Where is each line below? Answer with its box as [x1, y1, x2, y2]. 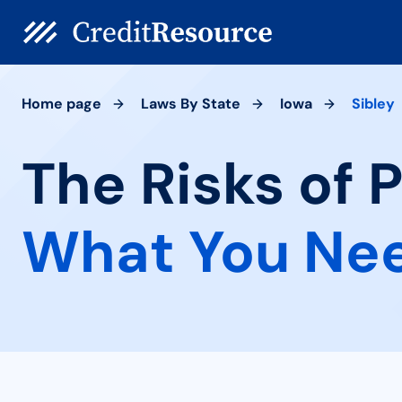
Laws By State [141, 94, 240, 113]
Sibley [352, 94, 395, 113]
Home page [22, 94, 101, 113]
